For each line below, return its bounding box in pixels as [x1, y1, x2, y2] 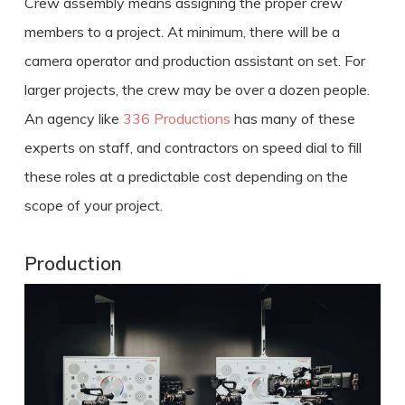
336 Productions [122, 108, 231, 127]
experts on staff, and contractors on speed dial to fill [24, 137, 362, 156]
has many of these [230, 108, 355, 127]
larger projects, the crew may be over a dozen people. [24, 80, 370, 99]
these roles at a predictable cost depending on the [24, 166, 348, 185]
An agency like [24, 108, 123, 127]
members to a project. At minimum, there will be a [24, 22, 340, 41]
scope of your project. [24, 195, 163, 214]
